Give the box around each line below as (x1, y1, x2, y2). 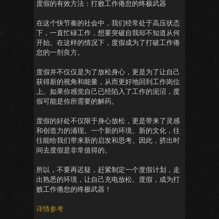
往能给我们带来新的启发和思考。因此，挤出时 (36, 135, 180, 145)
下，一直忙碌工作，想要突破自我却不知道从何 (36, 28, 180, 37)
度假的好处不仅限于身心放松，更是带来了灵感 (36, 116, 180, 125)
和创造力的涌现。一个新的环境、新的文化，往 (36, 126, 180, 135)
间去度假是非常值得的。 (36, 145, 111, 154)
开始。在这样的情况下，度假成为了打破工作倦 (36, 38, 180, 47)
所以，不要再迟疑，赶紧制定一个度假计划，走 (36, 165, 180, 174)
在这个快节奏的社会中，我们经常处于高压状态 (36, 18, 180, 27)
